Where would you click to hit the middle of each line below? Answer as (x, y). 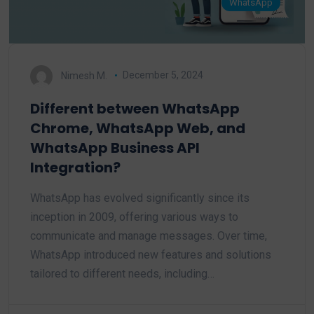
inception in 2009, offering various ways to (134, 217)
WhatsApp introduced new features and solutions (151, 254)
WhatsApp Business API (115, 148)
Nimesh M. (84, 75)
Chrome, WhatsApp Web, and (138, 128)
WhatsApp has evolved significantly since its (140, 198)
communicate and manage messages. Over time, (149, 235)
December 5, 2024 (163, 75)
